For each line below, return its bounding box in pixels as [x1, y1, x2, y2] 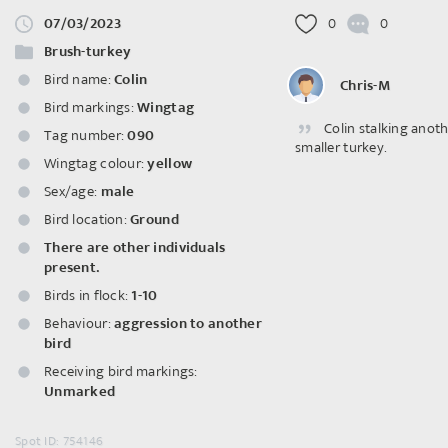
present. [44, 255, 100, 280]
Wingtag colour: [44, 151, 145, 176]
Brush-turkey [44, 39, 132, 64]
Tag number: [44, 123, 125, 148]
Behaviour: [44, 311, 111, 336]
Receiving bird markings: [44, 359, 198, 384]
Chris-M [340, 72, 390, 98]
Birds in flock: [44, 283, 129, 308]
